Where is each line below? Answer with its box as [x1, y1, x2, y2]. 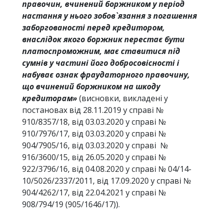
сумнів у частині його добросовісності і [22, 57, 179, 69]
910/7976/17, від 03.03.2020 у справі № [22, 128, 166, 139]
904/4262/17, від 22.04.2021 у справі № [22, 187, 166, 198]
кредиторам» [22, 93, 77, 104]
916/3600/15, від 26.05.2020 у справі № [22, 152, 166, 163]
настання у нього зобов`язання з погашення [22, 10, 197, 22]
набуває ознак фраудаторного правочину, [22, 69, 190, 81]
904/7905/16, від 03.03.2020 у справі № [22, 140, 168, 151]
